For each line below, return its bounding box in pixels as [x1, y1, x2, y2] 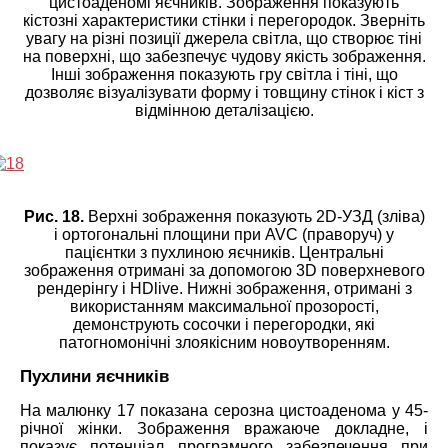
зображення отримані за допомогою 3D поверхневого [23, 261, 425, 279]
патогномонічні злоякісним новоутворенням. [58, 333, 390, 351]
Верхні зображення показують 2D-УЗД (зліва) [83, 207, 425, 225]
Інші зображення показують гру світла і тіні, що [50, 65, 398, 83]
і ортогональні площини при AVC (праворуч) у [54, 225, 394, 243]
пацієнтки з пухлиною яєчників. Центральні [64, 243, 384, 261]
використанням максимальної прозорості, [69, 297, 379, 315]
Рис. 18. [23, 207, 84, 225]
